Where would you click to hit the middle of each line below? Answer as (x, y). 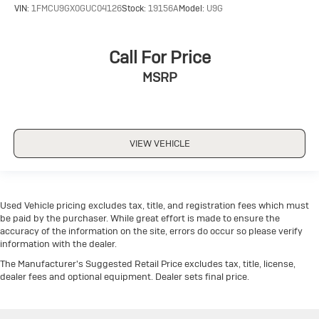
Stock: (135, 8)
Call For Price (159, 58)
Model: (193, 8)
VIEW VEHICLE (159, 143)
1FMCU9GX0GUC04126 (77, 8)
